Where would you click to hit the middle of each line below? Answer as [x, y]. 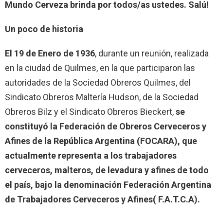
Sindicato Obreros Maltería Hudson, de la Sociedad [102, 97]
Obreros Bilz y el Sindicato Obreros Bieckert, [90, 111]
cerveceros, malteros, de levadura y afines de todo [107, 170]
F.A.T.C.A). [179, 199]
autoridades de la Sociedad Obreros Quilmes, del [98, 82]
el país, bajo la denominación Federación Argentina [108, 184]
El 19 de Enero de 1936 [50, 53]
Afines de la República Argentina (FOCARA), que [101, 141]
